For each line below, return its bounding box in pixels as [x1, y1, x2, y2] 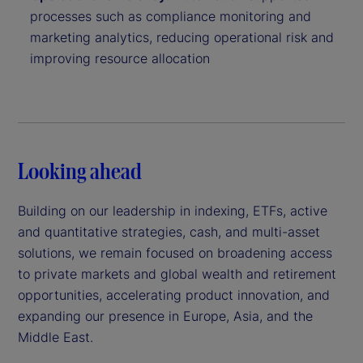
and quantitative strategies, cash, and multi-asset [18, 224, 320, 241]
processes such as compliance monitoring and [30, 7, 311, 24]
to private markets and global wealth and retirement [18, 266, 336, 283]
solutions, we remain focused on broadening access [18, 245, 332, 262]
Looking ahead [18, 156, 142, 185]
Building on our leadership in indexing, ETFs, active [18, 203, 327, 220]
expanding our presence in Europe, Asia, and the [18, 308, 313, 325]
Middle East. [18, 329, 93, 346]
